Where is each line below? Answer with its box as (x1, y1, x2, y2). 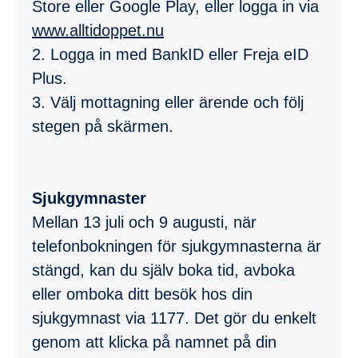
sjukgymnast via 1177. (32, 308, 194, 327)
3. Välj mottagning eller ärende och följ (32, 93, 304, 111)
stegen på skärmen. (32, 117, 173, 135)
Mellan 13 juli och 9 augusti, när (32, 213, 257, 231)
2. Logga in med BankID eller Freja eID (32, 45, 308, 63)
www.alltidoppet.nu (32, 21, 164, 39)
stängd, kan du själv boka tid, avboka (32, 261, 295, 279)
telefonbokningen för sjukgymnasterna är (32, 237, 321, 255)
